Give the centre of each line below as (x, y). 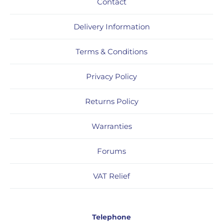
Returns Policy (111, 101)
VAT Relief (111, 176)
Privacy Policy (111, 76)
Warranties (111, 126)
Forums (111, 151)
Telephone (111, 217)
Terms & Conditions (111, 51)
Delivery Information (111, 26)
